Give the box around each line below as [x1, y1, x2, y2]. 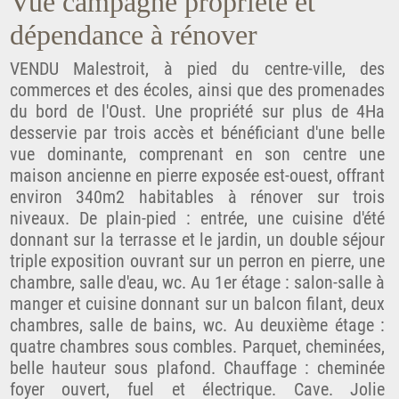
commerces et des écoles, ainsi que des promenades [9, 79, 386, 102]
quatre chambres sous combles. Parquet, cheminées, [9, 336, 386, 358]
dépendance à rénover [9, 19, 257, 52]
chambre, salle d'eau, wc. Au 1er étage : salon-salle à [9, 272, 386, 294]
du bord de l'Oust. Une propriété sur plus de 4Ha [9, 101, 386, 123]
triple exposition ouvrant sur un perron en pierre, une [9, 250, 386, 273]
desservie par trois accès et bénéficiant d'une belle [9, 122, 386, 144]
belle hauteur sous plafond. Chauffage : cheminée [9, 357, 386, 379]
